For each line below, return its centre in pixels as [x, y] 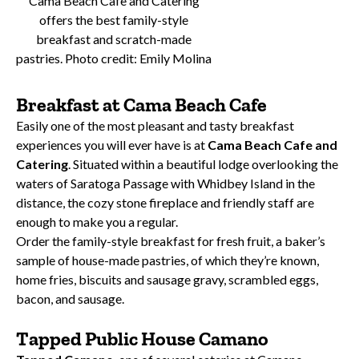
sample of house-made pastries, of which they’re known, [167, 260]
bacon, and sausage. [70, 299]
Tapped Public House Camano [142, 339]
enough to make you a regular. [97, 222]
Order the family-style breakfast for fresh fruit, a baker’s [171, 241]
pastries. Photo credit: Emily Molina [114, 58]
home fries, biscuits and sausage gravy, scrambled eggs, [167, 280]
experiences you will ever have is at [112, 145]
